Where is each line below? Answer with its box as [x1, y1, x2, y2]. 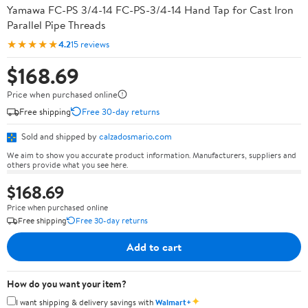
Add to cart [126, 239, 181, 254]
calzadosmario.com [99, 130, 172, 142]
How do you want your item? [7, 276, 126, 291]
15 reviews [71, 37, 109, 50]
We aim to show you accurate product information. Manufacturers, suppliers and [7, 148, 296, 161]
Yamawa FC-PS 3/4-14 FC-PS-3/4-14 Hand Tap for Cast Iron [7, 2, 294, 17]
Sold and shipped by [19, 130, 99, 142]
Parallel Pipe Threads [7, 17, 106, 32]
